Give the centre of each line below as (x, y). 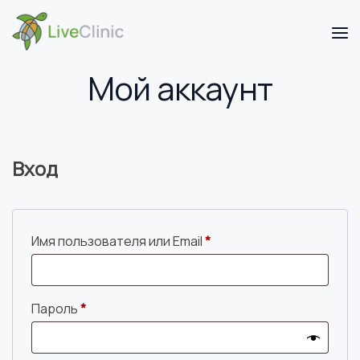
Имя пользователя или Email (118, 241)
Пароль (56, 308)
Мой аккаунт (180, 88)
